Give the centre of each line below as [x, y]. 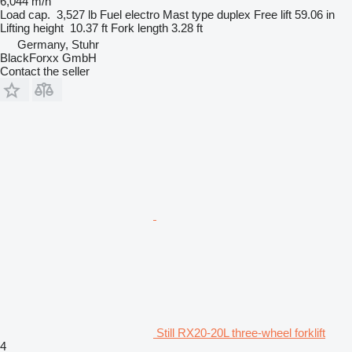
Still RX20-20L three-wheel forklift [241, 332]
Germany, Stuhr [58, 44]
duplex [234, 14]
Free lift [273, 14]
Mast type [188, 14]
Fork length [139, 27]
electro [142, 14]
